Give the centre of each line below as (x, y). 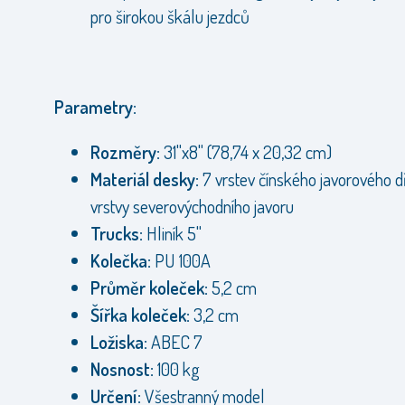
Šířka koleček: (140, 315)
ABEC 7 (177, 342)
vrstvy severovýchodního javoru (192, 206)
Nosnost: (122, 369)
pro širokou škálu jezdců (170, 16)
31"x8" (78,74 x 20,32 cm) (246, 152)
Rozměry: (125, 152)
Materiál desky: (145, 179)
